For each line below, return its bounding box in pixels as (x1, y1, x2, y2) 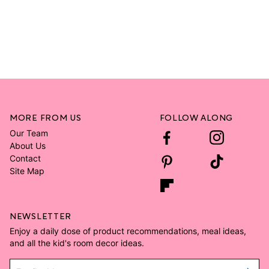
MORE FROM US (10, 110, 82, 124)
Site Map (10, 166, 44, 177)
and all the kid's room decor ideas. (10, 238, 144, 249)
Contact (10, 153, 41, 164)
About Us (10, 141, 46, 151)
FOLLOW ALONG (159, 110, 233, 124)
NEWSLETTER (10, 209, 71, 222)
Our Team (10, 128, 48, 139)
